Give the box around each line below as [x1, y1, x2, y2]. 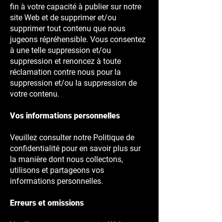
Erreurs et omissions [10, 198, 84, 208]
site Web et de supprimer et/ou [10, 13, 116, 22]
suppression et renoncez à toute [10, 56, 121, 66]
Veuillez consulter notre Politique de [10, 133, 134, 142]
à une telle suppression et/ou [10, 46, 111, 55]
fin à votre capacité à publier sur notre [10, 2, 141, 11]
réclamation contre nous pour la [10, 67, 121, 77]
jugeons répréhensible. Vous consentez [10, 35, 146, 44]
